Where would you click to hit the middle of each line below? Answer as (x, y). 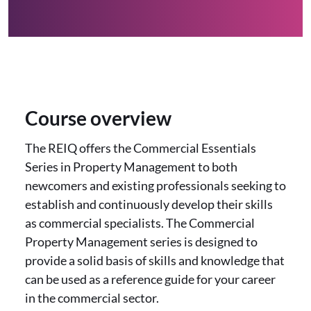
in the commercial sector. (92, 298)
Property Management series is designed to (141, 242)
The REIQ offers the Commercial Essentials (141, 148)
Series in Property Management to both (131, 167)
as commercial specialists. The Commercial (140, 223)
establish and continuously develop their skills (149, 204)
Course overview (98, 118)
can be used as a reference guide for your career (150, 279)
